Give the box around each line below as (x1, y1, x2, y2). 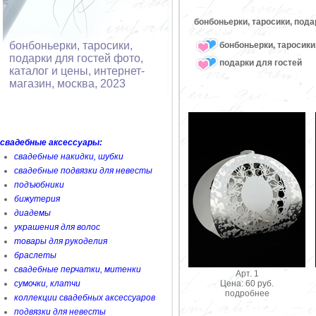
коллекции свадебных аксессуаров (14, 293, 155, 303)
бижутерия (14, 194, 60, 204)
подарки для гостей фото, (9, 52, 143, 64)
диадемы (14, 208, 51, 218)
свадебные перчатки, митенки (14, 265, 141, 274)
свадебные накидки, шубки (14, 152, 123, 162)
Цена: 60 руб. (220, 278, 274, 288)
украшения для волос (14, 222, 100, 232)
